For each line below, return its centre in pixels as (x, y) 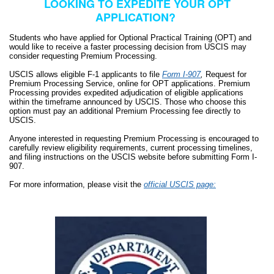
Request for (225, 74)
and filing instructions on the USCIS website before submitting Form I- (133, 157)
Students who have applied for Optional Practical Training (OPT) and (130, 38)
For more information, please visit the (76, 184)
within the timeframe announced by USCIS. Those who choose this (128, 102)
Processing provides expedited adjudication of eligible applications (126, 93)
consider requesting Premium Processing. (83, 56)
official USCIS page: (180, 184)
